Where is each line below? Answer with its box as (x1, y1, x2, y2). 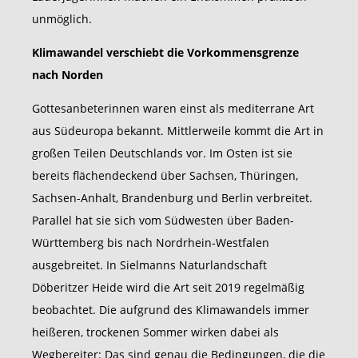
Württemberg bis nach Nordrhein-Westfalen (32, 235, 269, 251)
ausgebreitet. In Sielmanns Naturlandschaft (32, 257, 267, 273)
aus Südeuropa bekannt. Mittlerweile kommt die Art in (32, 123, 324, 139)
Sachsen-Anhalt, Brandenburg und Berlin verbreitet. (32, 190, 312, 206)
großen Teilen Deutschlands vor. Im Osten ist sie (32, 145, 292, 161)
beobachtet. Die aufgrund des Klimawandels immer (32, 302, 309, 318)
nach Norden (32, 67, 103, 83)
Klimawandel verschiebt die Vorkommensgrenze (32, 45, 299, 61)
